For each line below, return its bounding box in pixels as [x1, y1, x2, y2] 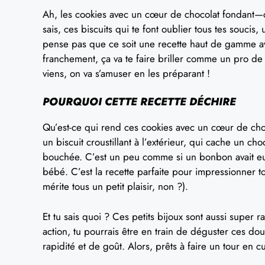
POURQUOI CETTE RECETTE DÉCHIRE [43, 94, 236, 109]
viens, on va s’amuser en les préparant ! [43, 66, 210, 80]
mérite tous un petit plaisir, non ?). [43, 179, 188, 193]
